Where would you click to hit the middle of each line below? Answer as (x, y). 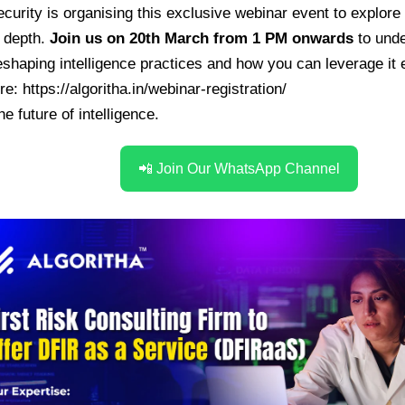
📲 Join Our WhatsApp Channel (239, 168)
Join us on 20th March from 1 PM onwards (202, 38)
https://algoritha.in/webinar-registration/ (155, 89)
